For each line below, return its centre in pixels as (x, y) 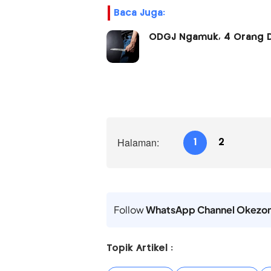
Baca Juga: (139, 13)
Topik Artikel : (139, 248)
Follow (129, 209)
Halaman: (138, 142)
